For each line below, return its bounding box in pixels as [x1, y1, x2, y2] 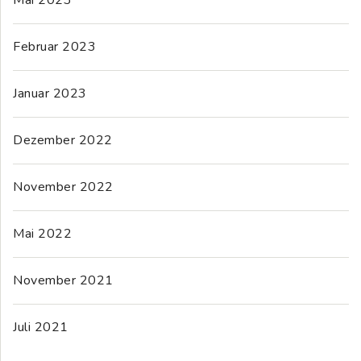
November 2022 [13, 177, 114, 196]
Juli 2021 [13, 317, 68, 336]
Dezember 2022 [13, 131, 113, 149]
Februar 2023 [13, 37, 96, 56]
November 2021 [13, 271, 114, 289]
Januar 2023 [13, 84, 87, 102]
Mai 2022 [13, 224, 72, 243]
